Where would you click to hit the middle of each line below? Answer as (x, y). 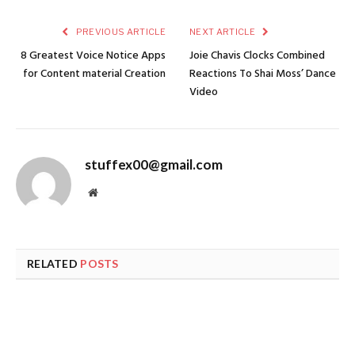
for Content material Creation (94, 74)
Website (115, 192)
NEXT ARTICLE (223, 32)
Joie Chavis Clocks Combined (257, 56)
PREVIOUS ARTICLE (120, 32)
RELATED (54, 264)
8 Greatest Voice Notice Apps (93, 56)
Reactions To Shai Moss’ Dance (263, 74)
